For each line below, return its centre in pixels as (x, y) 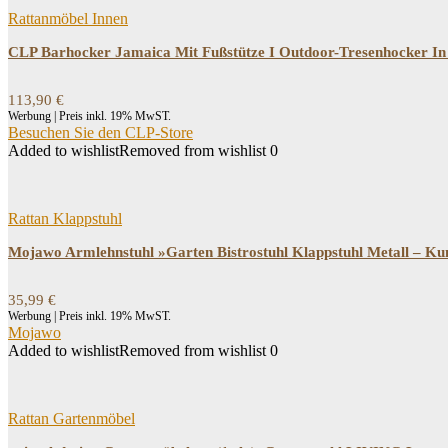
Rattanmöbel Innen (68, 18)
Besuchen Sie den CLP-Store (100, 132)
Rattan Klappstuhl (65, 218)
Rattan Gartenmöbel (71, 418)
